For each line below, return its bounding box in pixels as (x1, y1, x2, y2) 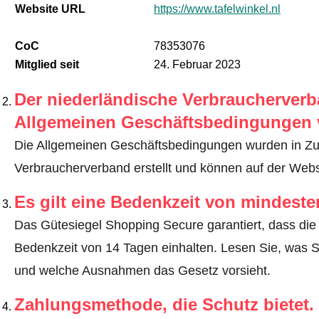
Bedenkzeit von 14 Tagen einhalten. (14, 241, 221, 256)
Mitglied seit (14, 58, 79, 71)
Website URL (14, 3, 85, 16)
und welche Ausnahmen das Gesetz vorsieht (14, 263, 267, 278)
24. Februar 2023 (153, 58, 241, 71)
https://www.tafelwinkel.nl (153, 3, 281, 16)
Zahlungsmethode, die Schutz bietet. (14, 295, 314, 315)
